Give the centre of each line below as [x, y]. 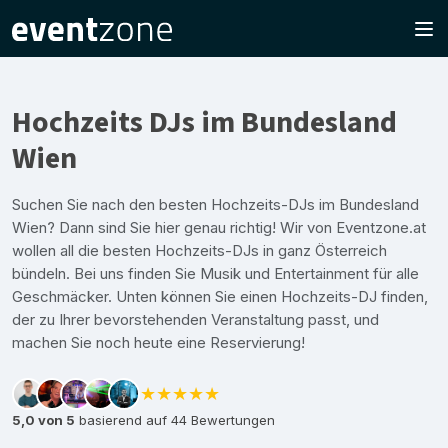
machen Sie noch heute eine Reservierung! [158, 342]
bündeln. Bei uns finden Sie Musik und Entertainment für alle [215, 273]
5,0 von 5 [43, 420]
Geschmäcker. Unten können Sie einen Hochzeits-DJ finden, [220, 296]
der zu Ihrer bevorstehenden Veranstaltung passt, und [195, 319]
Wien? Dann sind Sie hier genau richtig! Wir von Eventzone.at [219, 227]
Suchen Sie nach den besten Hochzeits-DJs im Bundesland [215, 204]
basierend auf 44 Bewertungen [175, 420]
